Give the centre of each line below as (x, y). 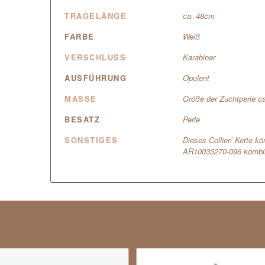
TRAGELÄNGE (96, 16)
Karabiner (199, 57)
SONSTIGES (91, 140)
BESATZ (83, 119)
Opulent (196, 78)
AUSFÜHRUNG (96, 78)
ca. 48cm (199, 16)
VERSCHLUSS (96, 57)
